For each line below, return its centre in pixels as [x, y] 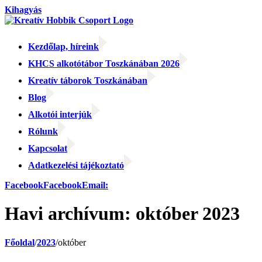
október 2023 [188, 214]
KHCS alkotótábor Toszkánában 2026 [104, 63]
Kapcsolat [48, 148]
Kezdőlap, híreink [63, 46]
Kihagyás [23, 10]
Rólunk [43, 131]
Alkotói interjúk [60, 114]
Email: [95, 185]
